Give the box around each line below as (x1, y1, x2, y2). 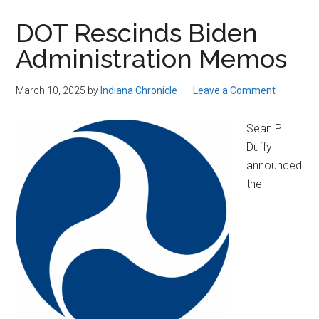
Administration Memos (16, 43, 288, 74)
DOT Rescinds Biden (16, 18, 258, 48)
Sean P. (246, 122, 283, 136)
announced (246, 159, 303, 173)
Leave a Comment (193, 85, 276, 97)
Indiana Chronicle (100, 85, 178, 97)
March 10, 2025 (16, 85, 86, 97)
